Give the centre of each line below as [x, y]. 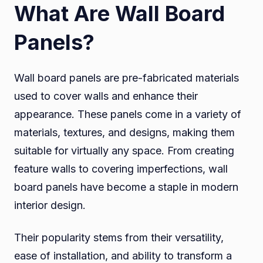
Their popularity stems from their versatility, [119, 238]
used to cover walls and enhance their [106, 96]
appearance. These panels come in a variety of [128, 114]
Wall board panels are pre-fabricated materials [127, 78]
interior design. [50, 205]
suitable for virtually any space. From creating [124, 151]
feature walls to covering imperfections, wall [121, 169]
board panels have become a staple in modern [126, 187]
